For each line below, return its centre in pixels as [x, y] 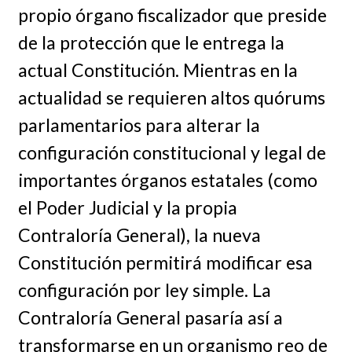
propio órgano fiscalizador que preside [172, 15]
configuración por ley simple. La [144, 290]
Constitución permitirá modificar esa [165, 262]
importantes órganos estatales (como [167, 180]
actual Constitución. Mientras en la [158, 70]
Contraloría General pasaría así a [150, 317]
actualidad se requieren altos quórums [171, 97]
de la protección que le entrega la [151, 42]
